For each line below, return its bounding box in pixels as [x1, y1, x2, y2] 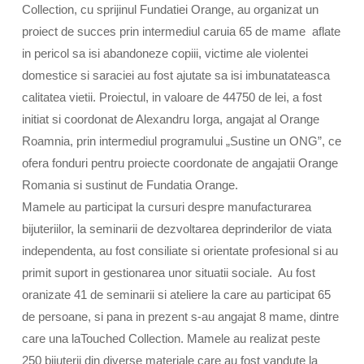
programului [159, 134, 223, 148]
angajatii [248, 156, 298, 170]
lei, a [271, 90, 302, 104]
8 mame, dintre [255, 310, 339, 323]
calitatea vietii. [21, 90, 99, 104]
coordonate [172, 156, 232, 170]
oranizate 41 [21, 288, 90, 301]
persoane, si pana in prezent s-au [34, 310, 218, 323]
